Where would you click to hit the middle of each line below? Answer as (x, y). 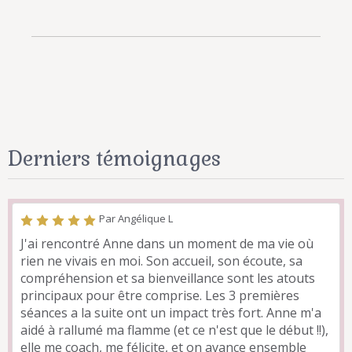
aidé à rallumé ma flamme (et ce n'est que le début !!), (174, 330)
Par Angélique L (136, 218)
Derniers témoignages (114, 158)
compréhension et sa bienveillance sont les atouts (168, 278)
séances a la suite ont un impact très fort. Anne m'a (171, 312)
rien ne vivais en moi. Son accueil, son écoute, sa (161, 260)
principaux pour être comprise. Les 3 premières (160, 295)
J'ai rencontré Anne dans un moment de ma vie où (167, 243)
